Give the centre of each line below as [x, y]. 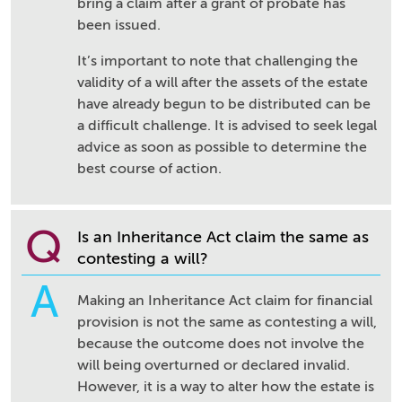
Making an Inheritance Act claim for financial [225, 301]
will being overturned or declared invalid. [214, 365]
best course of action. [149, 169]
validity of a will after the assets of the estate [223, 83]
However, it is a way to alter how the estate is [226, 387]
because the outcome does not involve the [221, 344]
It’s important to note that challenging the [218, 61]
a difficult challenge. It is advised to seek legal [227, 126]
